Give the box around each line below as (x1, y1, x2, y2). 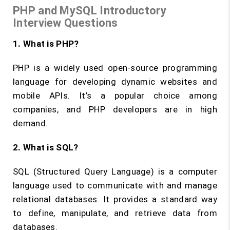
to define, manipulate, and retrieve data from (13, 208, 217, 218)
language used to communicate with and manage (13, 180, 217, 190)
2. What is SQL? (13, 142, 81, 152)
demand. (13, 118, 48, 128)
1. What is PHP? (13, 39, 79, 49)
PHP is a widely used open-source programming (13, 63, 217, 73)
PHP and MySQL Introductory (13, 4, 166, 17)
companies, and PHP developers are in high (13, 104, 217, 114)
